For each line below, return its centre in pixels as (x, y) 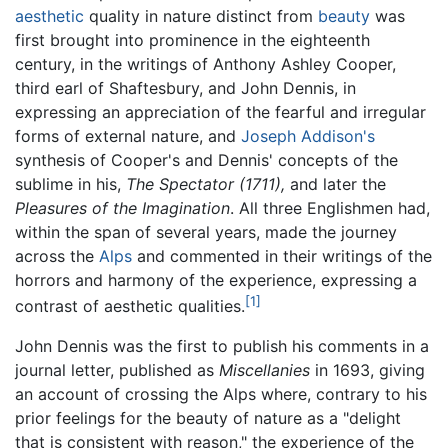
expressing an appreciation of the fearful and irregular (220, 111)
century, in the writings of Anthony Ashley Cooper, (205, 63)
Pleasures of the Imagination (122, 207)
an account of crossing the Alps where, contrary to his (221, 394)
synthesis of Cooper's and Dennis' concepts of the (206, 159)
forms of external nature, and (128, 135)
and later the (335, 183)
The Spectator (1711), (205, 183)
